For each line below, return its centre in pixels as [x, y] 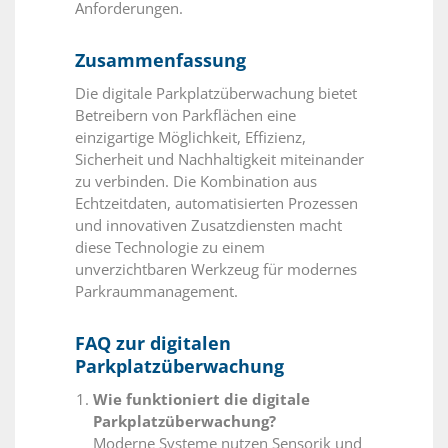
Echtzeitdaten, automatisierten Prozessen [216, 202]
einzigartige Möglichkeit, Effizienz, [190, 136]
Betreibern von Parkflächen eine [185, 114]
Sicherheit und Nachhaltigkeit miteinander [219, 158]
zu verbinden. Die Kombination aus [196, 180]
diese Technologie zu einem [170, 246]
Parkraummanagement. [156, 290]
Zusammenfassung [160, 59]
